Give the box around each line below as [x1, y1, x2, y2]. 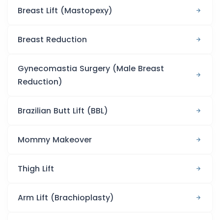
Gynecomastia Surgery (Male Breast [18, 62, 164, 74]
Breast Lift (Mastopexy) [18, 4, 112, 16]
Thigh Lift [18, 163, 54, 174]
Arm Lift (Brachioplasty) [18, 192, 114, 203]
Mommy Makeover [18, 134, 92, 145]
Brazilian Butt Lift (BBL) [18, 105, 108, 116]
